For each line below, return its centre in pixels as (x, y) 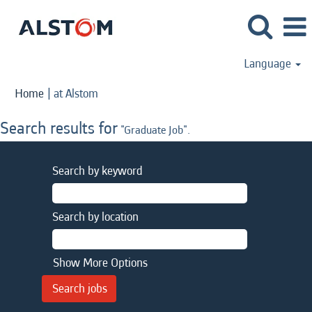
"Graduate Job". (154, 130)
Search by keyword (97, 171)
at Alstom (76, 94)
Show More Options (100, 263)
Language (269, 64)
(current (117, 93)
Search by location (95, 217)
